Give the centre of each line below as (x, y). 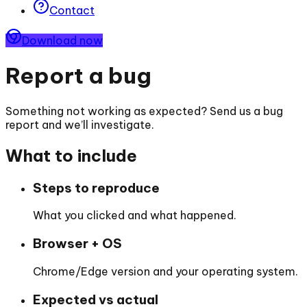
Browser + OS (77, 244)
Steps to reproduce (96, 187)
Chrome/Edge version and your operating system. (165, 271)
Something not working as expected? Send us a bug (144, 111)
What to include (71, 155)
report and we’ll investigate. (80, 124)
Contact (72, 10)
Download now (62, 40)
